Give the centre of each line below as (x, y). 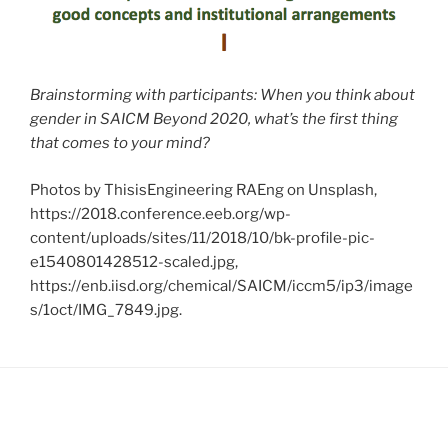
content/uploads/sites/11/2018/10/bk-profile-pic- (202, 237)
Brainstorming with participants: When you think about (222, 95)
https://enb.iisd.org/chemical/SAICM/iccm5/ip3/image (221, 285)
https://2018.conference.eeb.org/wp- (160, 213)
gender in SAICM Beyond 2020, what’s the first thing (214, 119)
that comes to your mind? (120, 143)
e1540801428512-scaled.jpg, (134, 261)
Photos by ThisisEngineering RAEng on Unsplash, (203, 189)
